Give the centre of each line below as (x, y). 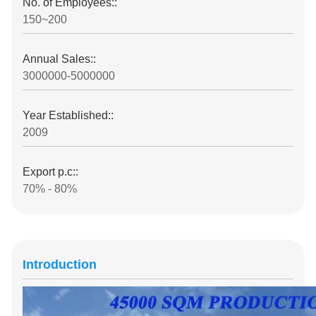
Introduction (60, 265)
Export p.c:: (50, 172)
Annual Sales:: (59, 59)
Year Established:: (68, 115)
